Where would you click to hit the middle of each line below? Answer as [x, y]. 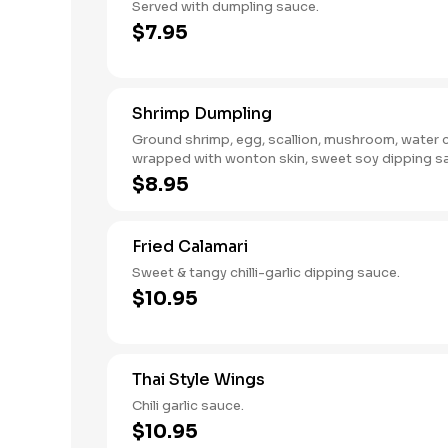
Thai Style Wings [198, 379]
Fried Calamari [190, 246]
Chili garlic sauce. [188, 405]
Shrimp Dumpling [202, 113]
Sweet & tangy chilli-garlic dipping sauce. [266, 272]
